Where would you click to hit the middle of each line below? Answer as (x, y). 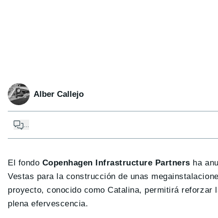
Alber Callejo (59, 94)
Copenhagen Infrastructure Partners (115, 163)
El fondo (24, 163)
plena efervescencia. (48, 204)
